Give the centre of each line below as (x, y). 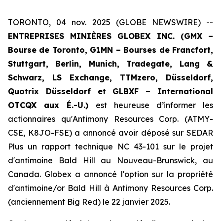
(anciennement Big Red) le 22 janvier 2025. (89, 202)
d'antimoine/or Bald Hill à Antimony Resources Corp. (110, 188)
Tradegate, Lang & (170, 64)
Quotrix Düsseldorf (49, 91)
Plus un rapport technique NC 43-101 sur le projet (110, 147)
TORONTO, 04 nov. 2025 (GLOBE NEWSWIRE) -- (110, 22)
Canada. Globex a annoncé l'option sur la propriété (110, 174)
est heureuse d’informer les (151, 105)
